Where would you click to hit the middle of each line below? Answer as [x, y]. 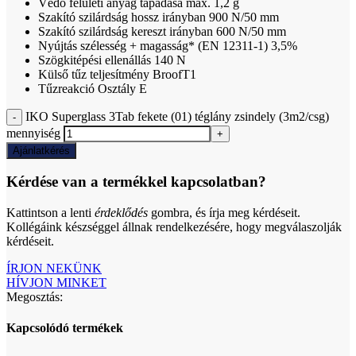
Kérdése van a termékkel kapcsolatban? [136, 182]
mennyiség [33, 133]
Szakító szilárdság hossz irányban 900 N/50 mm [159, 17]
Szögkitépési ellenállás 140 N [112, 60]
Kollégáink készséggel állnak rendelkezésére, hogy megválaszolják [174, 226]
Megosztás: [35, 296]
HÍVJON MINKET [56, 282]
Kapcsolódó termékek [65, 328]
